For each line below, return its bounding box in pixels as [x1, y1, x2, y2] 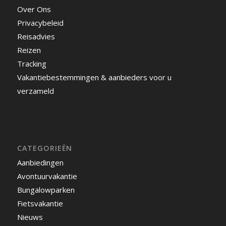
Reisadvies [17, 31, 55, 41]
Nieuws [17, 211, 43, 222]
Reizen [17, 44, 41, 55]
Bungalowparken [17, 184, 75, 195]
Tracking [17, 58, 46, 69]
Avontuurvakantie [17, 171, 77, 181]
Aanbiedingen [17, 157, 64, 167]
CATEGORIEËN [17, 143, 72, 153]
